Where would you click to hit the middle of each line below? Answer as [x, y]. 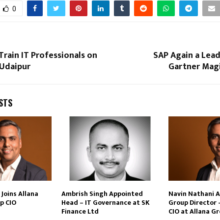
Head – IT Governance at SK [105, 203]
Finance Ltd [80, 212]
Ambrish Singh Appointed [102, 194]
